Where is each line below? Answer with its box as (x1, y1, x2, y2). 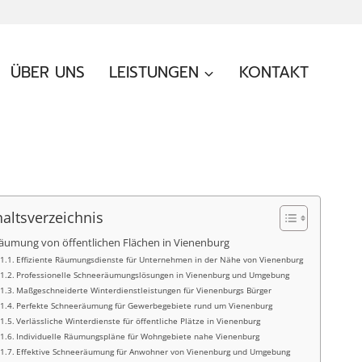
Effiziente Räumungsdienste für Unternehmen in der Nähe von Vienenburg (16, 254, 304, 265)
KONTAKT (238, 61, 309, 84)
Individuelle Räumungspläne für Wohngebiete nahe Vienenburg (16, 330, 260, 342)
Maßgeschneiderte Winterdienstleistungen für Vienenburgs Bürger (16, 284, 272, 296)
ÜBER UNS (11, 61, 86, 84)
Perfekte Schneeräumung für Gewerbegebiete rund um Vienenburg (16, 300, 273, 311)
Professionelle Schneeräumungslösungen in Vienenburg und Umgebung (16, 269, 290, 280)
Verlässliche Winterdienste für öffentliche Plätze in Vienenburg (16, 315, 261, 326)
